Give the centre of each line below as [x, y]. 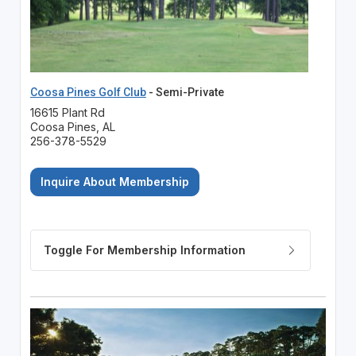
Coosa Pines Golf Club [88, 92]
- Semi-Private [185, 92]
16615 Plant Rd [67, 112]
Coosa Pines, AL [72, 126]
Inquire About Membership [114, 181]
